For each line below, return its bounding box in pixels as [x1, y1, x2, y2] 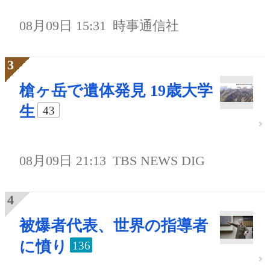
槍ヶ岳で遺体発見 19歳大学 [19, 82, 213, 100]
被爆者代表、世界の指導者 [19, 217, 208, 235]
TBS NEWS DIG [113, 153, 206, 169]
